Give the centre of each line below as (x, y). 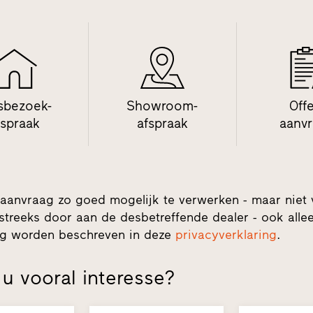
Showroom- (162, 106)
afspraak (162, 124)
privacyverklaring (226, 235)
